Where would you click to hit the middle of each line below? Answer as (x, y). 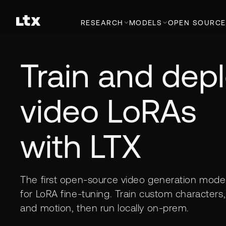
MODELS (146, 22)
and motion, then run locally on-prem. (105, 208)
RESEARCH (102, 22)
